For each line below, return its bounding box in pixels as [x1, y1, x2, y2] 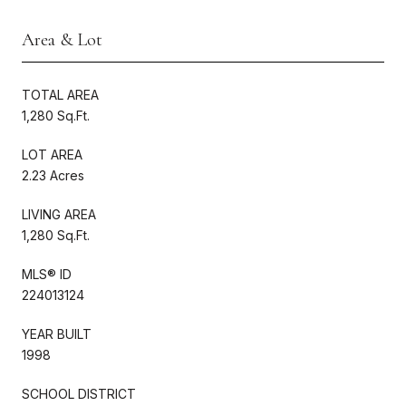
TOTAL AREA [22, 86, 99, 102]
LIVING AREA [22, 206, 96, 222]
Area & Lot [22, 28, 102, 51]
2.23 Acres [22, 167, 84, 183]
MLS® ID [22, 266, 72, 282]
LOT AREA [22, 146, 82, 162]
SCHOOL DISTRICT [22, 385, 136, 401]
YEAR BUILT [22, 325, 92, 342]
